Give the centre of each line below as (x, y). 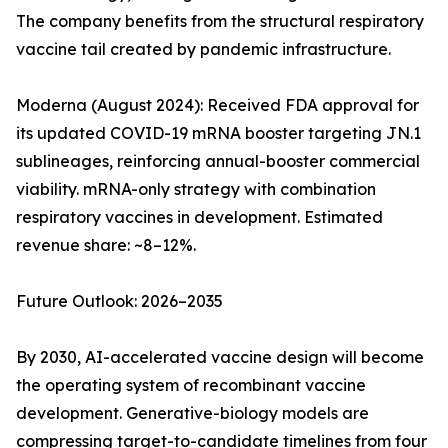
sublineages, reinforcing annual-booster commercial (218, 161)
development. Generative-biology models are (192, 413)
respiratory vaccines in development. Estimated (199, 217)
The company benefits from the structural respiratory (220, 21)
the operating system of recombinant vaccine (191, 385)
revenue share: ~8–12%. (106, 245)
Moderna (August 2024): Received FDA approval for (217, 105)
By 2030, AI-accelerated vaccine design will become (220, 357)
